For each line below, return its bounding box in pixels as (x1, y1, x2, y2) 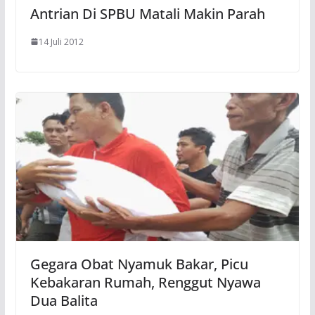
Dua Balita (30, 291, 101, 311)
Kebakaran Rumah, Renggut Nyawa (30, 273, 261, 292)
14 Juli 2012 (38, 35, 84, 48)
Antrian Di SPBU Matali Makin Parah (30, 4, 265, 23)
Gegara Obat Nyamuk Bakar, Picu (30, 255, 248, 274)
